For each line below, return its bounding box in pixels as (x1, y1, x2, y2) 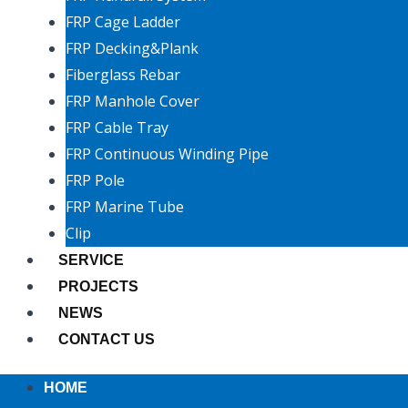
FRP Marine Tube (66, 197, 184, 218)
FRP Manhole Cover (66, 91, 199, 112)
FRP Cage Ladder (66, 12, 180, 33)
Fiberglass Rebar (66, 65, 180, 86)
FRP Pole (66, 170, 125, 191)
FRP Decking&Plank (66, 38, 199, 59)
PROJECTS (58, 279, 138, 295)
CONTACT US (58, 331, 155, 348)
